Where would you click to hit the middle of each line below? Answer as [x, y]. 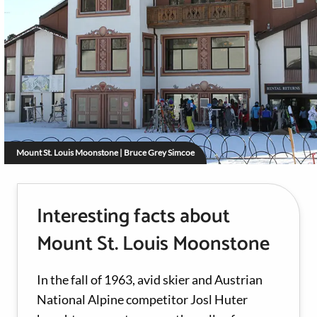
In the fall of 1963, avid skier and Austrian [150, 280]
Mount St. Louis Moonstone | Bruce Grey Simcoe [105, 153]
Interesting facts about [133, 217]
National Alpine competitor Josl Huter [142, 300]
